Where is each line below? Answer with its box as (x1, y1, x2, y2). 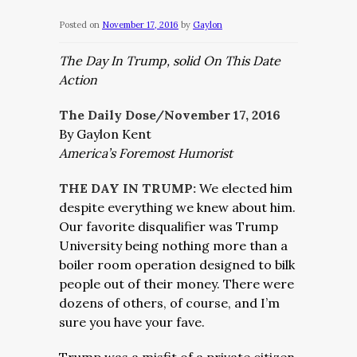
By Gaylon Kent (59, 126, 151, 142)
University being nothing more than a (59, 237, 288, 253)
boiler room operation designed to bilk (59, 257, 295, 273)
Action (59, 72, 97, 88)
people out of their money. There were (59, 276, 294, 292)
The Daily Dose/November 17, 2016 (59, 107, 280, 123)
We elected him (199, 180, 292, 196)
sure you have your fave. (59, 314, 205, 330)
